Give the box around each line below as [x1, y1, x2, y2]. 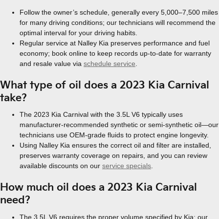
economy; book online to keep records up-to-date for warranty [20, 49, 211, 57]
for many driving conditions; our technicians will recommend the [20, 18, 216, 26]
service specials [102, 162, 151, 170]
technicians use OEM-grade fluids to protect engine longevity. [20, 131, 209, 139]
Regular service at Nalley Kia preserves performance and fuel [20, 39, 210, 47]
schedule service [84, 59, 135, 67]
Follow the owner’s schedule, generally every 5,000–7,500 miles [20, 8, 218, 16]
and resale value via [20, 59, 84, 67]
